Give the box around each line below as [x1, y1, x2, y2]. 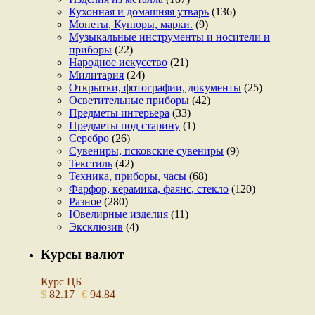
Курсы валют [41, 246, 124, 262]
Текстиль [69, 157, 112, 170]
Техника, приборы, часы [69, 170, 186, 183]
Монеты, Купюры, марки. [69, 18, 193, 31]
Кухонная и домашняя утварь [69, 6, 209, 18]
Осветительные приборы [69, 94, 189, 107]
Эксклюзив [69, 221, 123, 233]
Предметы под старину [69, 120, 180, 132]
